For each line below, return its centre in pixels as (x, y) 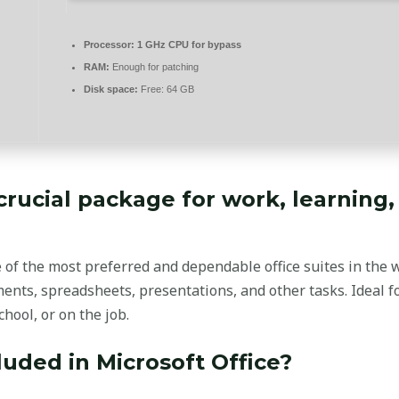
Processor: (109, 44)
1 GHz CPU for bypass (188, 44)
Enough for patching (154, 66)
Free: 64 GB (166, 89)
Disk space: (111, 89)
